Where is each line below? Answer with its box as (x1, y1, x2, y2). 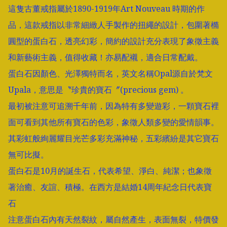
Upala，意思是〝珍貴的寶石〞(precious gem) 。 (8, 84, 188, 96)
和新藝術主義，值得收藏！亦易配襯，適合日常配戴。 (8, 52, 203, 63)
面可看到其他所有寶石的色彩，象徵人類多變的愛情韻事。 (8, 117, 219, 128)
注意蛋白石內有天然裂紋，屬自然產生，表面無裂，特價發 (8, 214, 219, 225)
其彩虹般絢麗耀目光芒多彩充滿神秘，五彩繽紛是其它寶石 (8, 133, 219, 144)
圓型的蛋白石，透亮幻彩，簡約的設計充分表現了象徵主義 (8, 35, 219, 47)
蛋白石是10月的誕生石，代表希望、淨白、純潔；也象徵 (8, 165, 212, 177)
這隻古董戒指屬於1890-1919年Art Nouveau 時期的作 (8, 3, 205, 15)
